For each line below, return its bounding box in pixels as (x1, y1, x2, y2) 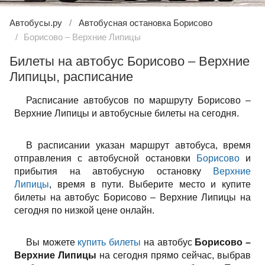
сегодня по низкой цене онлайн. (14, 205, 154, 215)
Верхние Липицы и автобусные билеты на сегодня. (14, 108, 239, 118)
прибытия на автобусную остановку (14, 166, 213, 176)
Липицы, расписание (9, 69, 133, 84)
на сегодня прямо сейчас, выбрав (96, 250, 251, 260)
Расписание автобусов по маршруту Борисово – (26, 95, 251, 105)
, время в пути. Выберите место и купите (49, 179, 251, 189)
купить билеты (77, 237, 141, 247)
